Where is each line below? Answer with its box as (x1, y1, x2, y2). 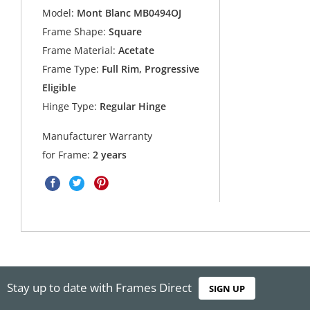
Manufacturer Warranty (42, 129, 153, 143)
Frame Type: (42, 62, 100, 76)
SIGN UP (209, 282, 246, 295)
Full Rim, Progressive (99, 62, 200, 76)
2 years (93, 147, 127, 161)
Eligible (42, 81, 77, 95)
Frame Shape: (42, 25, 107, 39)
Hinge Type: (42, 100, 98, 113)
